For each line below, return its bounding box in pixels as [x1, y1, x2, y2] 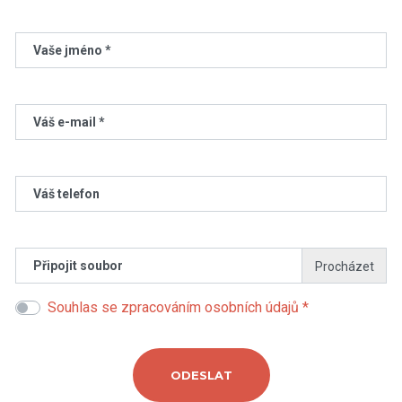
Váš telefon [33, 187, 100, 202]
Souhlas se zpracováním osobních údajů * [48, 299, 309, 317]
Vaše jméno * [33, 43, 111, 58]
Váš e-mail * [33, 115, 105, 130]
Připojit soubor [33, 258, 123, 274]
